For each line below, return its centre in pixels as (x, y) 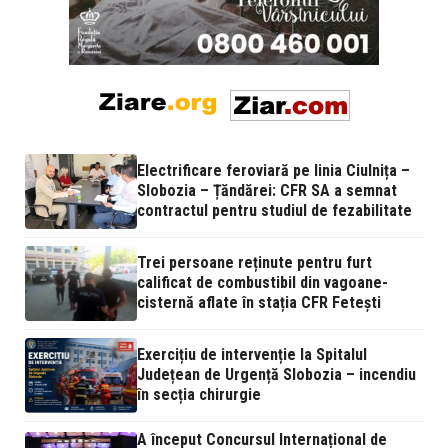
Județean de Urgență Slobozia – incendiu (276, 375)
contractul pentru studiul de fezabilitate (274, 211)
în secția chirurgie (199, 395)
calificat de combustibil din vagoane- (262, 283)
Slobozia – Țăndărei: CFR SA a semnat (267, 191)
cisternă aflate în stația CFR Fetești (259, 303)
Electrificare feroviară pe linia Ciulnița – (273, 171)
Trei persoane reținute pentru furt (254, 263)
